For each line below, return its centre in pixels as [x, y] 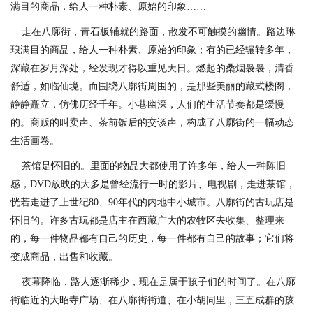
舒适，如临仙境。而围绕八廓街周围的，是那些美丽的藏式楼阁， [152, 87]
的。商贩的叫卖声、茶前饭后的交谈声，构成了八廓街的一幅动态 [152, 123]
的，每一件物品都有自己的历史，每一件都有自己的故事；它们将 [152, 239]
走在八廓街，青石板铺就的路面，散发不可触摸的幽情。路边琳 [153, 32]
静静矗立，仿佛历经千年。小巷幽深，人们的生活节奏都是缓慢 [147, 105]
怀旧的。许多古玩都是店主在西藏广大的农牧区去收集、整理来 [147, 221]
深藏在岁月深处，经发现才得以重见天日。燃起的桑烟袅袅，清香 [152, 68]
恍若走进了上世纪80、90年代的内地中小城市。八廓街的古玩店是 [152, 203]
